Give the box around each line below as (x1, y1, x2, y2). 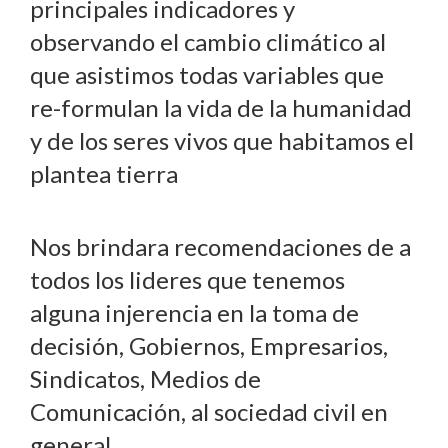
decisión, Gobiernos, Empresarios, (30, 331, 388, 361)
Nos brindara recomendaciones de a (30, 232, 411, 262)
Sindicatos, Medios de (30, 364, 261, 394)
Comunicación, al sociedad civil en (30, 397, 388, 427)
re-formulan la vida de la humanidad (30, 93, 412, 123)
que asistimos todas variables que (30, 60, 384, 90)
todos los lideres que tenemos (30, 265, 345, 295)
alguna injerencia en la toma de (30, 298, 359, 328)
